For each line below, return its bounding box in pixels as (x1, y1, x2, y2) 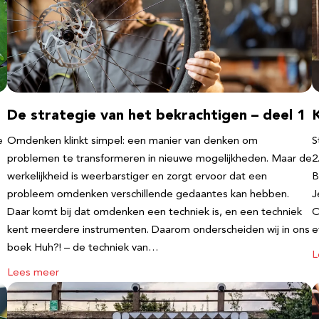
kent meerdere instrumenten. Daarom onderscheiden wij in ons (7, 225, 310, 236)
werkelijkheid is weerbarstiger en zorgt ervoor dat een (7, 172, 267, 182)
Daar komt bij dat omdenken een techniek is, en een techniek (7, 207, 302, 218)
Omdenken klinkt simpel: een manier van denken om (7, 136, 258, 147)
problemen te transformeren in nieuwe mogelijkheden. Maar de (7, 154, 312, 164)
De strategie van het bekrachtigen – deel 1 (7, 109, 305, 123)
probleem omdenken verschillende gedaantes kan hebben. (7, 189, 289, 200)
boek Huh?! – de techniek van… (7, 243, 159, 253)
